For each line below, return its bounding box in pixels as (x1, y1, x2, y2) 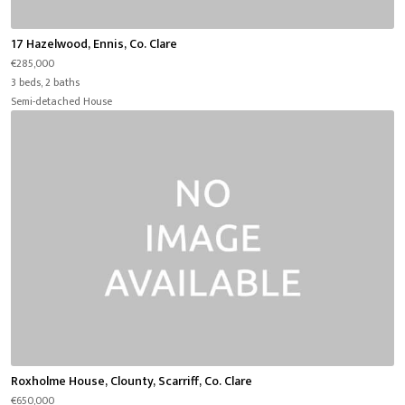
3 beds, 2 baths (11, 74, 80, 92)
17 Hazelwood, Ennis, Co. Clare (11, 33, 177, 55)
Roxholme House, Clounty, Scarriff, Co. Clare (11, 371, 252, 392)
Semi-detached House (11, 93, 112, 111)
